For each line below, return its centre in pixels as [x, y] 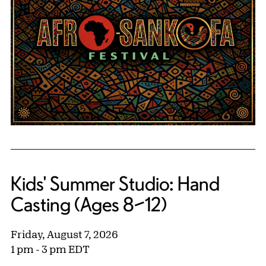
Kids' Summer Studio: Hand [115, 184]
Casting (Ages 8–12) [89, 205]
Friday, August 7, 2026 [64, 234]
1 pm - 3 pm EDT [50, 249]
